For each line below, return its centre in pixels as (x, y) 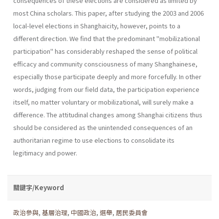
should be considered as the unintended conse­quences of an (103, 127)
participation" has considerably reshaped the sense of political (105, 51)
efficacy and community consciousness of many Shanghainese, (105, 64)
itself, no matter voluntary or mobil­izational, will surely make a (103, 102)
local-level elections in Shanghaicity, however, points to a (97, 25)
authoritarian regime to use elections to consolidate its (94, 140)
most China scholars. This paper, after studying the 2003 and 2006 (109, 13)
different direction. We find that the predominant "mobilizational (107, 38)
